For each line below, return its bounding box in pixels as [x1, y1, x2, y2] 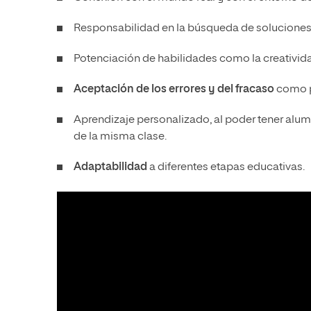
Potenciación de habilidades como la [74, 53, 263, 65]
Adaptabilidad [74, 161, 149, 173]
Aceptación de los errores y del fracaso [74, 83, 276, 95]
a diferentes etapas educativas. [149, 161, 305, 173]
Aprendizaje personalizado [74, 114, 210, 126]
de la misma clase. [74, 131, 167, 142]
